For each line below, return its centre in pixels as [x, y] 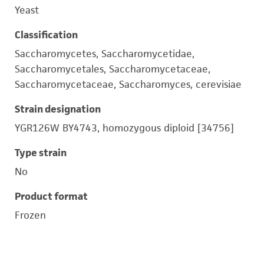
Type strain [41, 153]
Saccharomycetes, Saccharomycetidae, [105, 54]
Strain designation [58, 109]
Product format [51, 196]
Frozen [30, 215]
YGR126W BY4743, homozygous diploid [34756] [124, 128]
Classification [46, 35]
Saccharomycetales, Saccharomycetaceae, [113, 69]
